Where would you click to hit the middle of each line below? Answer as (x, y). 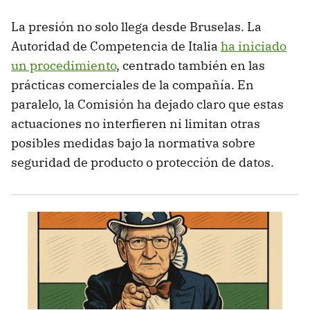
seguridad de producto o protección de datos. (143, 162)
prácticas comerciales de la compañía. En (133, 84)
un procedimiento (64, 65)
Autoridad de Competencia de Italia (116, 46)
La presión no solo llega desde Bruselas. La (136, 26)
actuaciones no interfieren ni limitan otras (136, 123)
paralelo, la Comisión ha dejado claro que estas (147, 104)
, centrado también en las (191, 65)
